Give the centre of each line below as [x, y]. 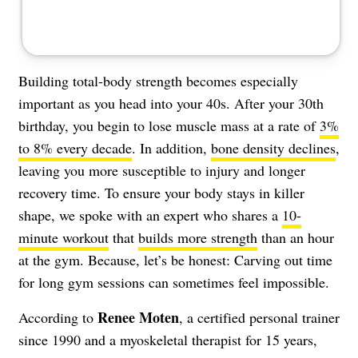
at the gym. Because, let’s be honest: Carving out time [175, 259]
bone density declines [273, 147]
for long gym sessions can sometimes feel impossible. [174, 282]
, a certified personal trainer [259, 317]
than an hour [296, 237]
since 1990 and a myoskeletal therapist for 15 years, [168, 339]
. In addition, [171, 147]
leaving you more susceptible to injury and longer [162, 170]
